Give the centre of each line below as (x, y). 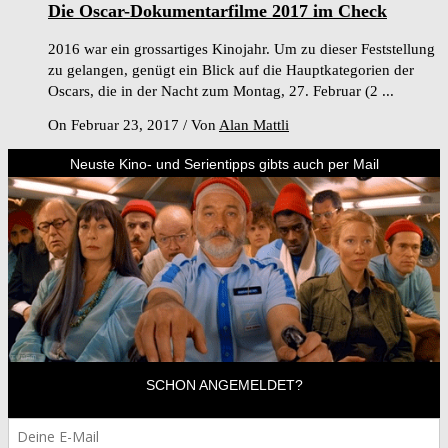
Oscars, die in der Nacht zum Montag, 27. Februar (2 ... (221, 91)
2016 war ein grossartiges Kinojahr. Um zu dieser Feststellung (241, 49)
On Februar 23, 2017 (115, 125)
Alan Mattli (254, 125)
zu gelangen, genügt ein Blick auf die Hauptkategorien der (231, 70)
